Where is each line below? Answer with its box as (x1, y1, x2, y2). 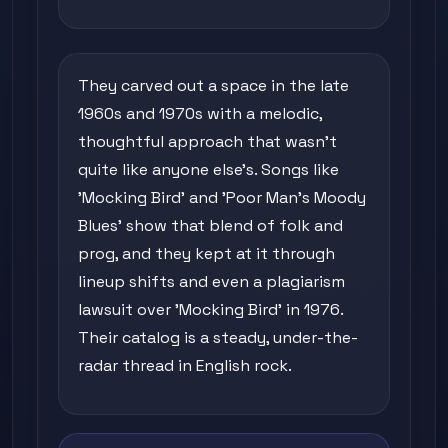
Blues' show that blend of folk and (78, 215, 344, 237)
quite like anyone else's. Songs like (78, 159, 340, 181)
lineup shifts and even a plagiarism (78, 271, 346, 293)
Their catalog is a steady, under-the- (78, 327, 359, 349)
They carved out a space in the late (78, 75, 350, 97)
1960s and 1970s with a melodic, (78, 103, 323, 125)
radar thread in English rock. (78, 355, 293, 377)
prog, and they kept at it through (78, 243, 336, 265)
